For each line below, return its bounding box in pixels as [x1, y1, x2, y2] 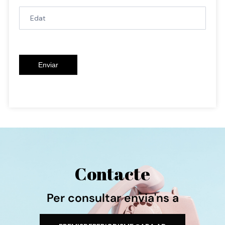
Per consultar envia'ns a [46, 190, 179, 205]
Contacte [75, 161, 150, 185]
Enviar [38, 60, 58, 69]
